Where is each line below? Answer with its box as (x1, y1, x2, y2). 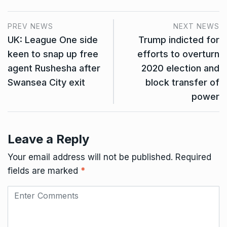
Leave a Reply (8, 132, 89, 146)
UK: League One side (8, 34, 98, 45)
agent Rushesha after (8, 63, 100, 73)
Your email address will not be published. (8, 152, 173, 162)
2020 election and (141, 63, 219, 73)
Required (175, 152, 211, 162)
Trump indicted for (138, 34, 219, 45)
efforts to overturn (137, 49, 219, 59)
